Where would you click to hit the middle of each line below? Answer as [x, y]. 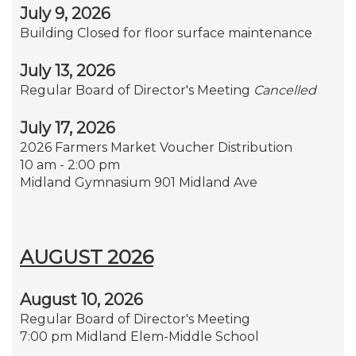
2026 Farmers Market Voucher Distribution [156, 147]
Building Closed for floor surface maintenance [166, 33]
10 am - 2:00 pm [70, 164]
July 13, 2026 [68, 70]
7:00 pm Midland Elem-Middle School [139, 336]
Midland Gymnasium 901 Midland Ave [139, 182]
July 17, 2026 [68, 128]
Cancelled [285, 90]
